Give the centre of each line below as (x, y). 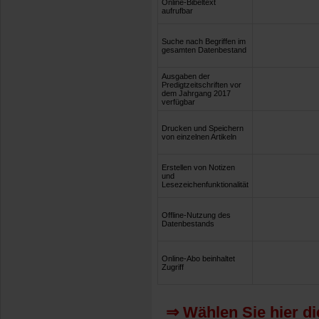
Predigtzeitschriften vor (202, 85)
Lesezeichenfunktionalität (205, 185)
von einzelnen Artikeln (199, 137)
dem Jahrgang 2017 (196, 94)
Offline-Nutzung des (196, 215)
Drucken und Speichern (203, 129)
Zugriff (173, 267)
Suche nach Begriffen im (204, 42)
